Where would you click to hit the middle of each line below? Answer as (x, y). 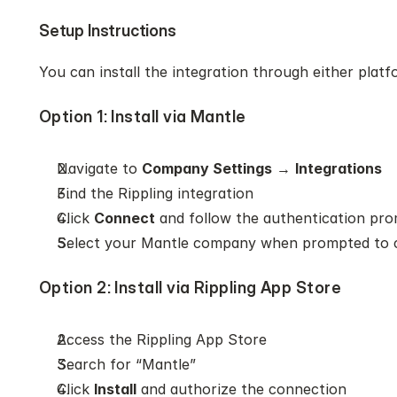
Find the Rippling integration (155, 193)
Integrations (339, 168)
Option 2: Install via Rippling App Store (190, 288)
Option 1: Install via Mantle (143, 117)
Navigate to (99, 168)
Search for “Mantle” (126, 364)
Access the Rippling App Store (162, 339)
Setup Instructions (108, 31)
